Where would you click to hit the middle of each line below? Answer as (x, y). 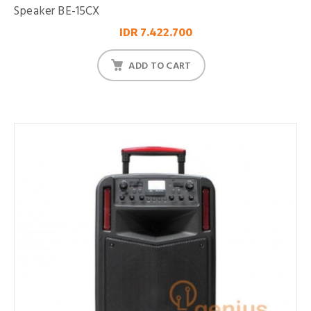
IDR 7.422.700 (155, 32)
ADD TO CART (160, 66)
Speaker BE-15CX (57, 11)
